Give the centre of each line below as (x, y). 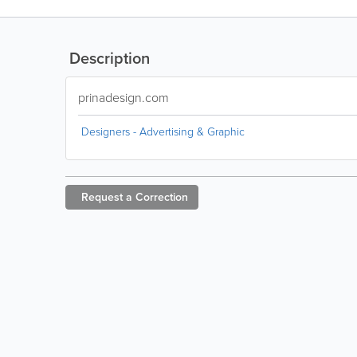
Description (108, 58)
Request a (107, 197)
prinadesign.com (124, 97)
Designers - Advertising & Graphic (163, 131)
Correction (162, 197)
